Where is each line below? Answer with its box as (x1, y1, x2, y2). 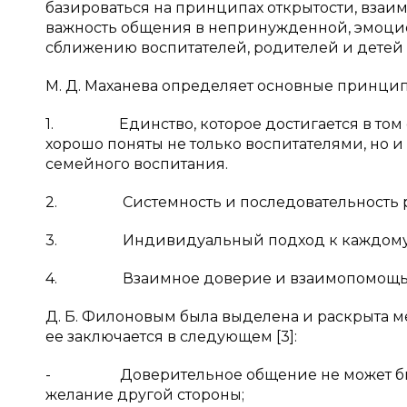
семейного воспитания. (45, 155, 228, 173)
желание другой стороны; (45, 386, 244, 403)
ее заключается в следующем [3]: (45, 328, 297, 345)
